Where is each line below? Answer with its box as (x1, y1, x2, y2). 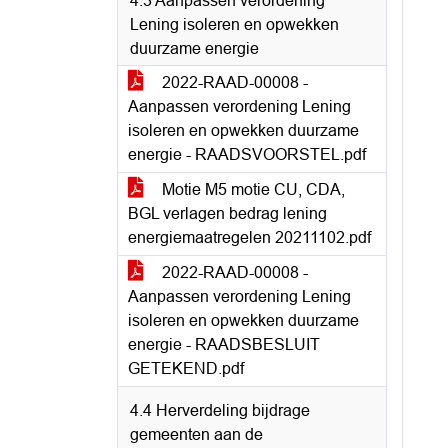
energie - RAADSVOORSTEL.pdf (128, 146, 366, 163)
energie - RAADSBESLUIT (128, 336, 320, 353)
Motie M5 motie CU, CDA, (158, 181, 345, 198)
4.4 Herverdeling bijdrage (130, 402, 310, 419)
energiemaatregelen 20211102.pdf (128, 229, 371, 246)
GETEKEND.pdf (128, 360, 244, 377)
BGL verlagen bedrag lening (128, 205, 327, 222)
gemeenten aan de (130, 426, 263, 443)
